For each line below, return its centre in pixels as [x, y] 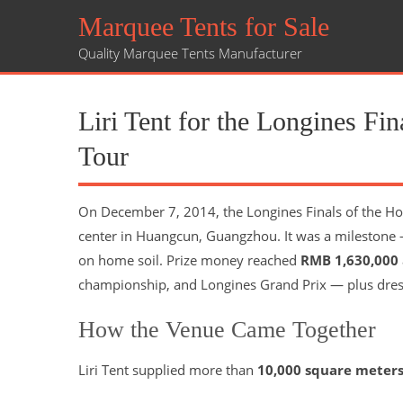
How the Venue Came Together [227, 330]
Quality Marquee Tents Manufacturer [190, 53]
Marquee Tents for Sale [204, 27]
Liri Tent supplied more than [168, 370]
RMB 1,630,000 [349, 260]
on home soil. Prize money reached [189, 260]
